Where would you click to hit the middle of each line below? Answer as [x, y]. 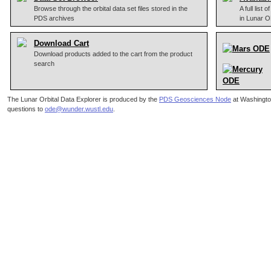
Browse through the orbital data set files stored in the [111, 8]
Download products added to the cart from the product [113, 54]
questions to [26, 109]
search [44, 64]
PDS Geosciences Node [195, 99]
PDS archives [54, 18]
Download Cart [61, 43]
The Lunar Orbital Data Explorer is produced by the [83, 99]
